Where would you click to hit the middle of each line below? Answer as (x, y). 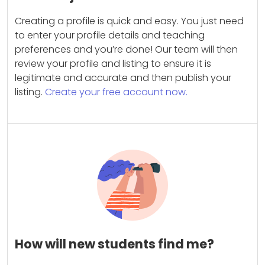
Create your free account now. (116, 92)
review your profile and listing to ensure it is (113, 64)
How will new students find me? (114, 244)
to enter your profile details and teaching (110, 35)
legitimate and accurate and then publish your (123, 78)
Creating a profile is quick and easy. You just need (129, 21)
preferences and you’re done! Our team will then (126, 49)
